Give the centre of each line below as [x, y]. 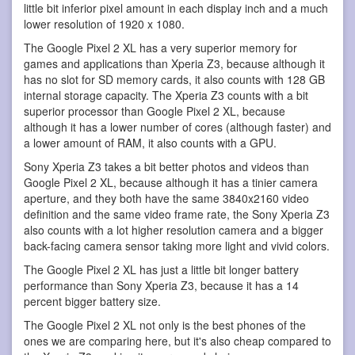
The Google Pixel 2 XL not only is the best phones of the [165, 324]
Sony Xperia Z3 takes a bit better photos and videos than [166, 166]
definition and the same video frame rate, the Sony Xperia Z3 [177, 214]
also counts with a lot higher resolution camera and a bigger [174, 229]
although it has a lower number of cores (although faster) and [177, 126]
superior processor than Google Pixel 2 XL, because [155, 111]
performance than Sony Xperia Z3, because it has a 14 [161, 285]
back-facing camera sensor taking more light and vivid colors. [177, 245]
